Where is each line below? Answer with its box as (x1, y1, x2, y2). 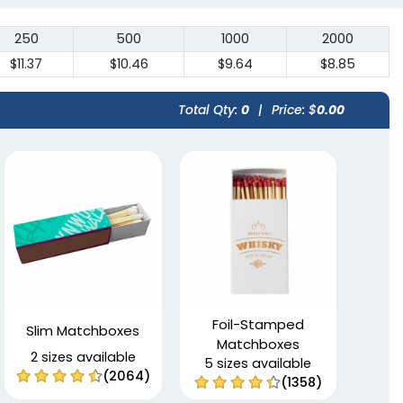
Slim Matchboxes (26, 321, 139, 341)
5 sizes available (204, 354, 312, 373)
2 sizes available (30, 348, 136, 367)
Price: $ (272, 101, 317, 120)
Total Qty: (178, 101, 241, 120)
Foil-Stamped (211, 315, 304, 335)
